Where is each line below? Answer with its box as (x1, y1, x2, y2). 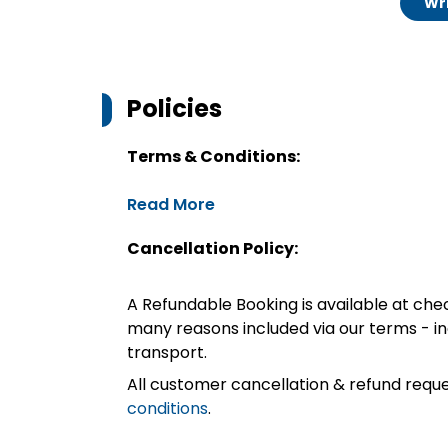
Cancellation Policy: (127, 237, 298, 260)
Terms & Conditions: (127, 145, 300, 168)
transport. (127, 341, 207, 364)
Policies (127, 92, 222, 125)
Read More (127, 193, 215, 216)
